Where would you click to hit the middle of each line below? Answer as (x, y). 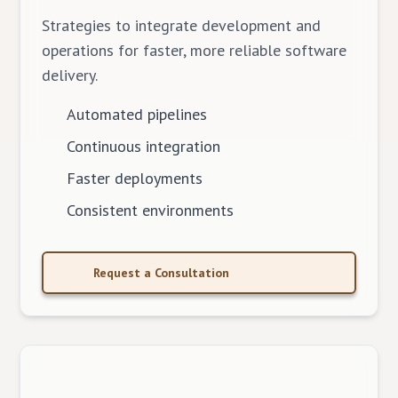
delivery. (70, 75)
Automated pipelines (137, 114)
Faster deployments (135, 178)
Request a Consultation (162, 273)
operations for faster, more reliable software (195, 50)
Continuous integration (144, 146)
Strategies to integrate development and (182, 25)
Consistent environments (151, 210)
